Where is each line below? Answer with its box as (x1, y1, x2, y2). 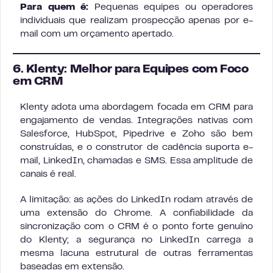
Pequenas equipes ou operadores (88, 2, 253, 12)
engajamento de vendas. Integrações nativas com (20, 116, 253, 125)
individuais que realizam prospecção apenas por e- (20, 16, 253, 25)
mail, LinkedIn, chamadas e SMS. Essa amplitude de (20, 156, 253, 165)
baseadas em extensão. (20, 262, 124, 271)
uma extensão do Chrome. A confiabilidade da (20, 208, 253, 218)
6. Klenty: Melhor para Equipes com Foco (13, 64, 249, 75)
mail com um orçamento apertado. (20, 29, 174, 38)
